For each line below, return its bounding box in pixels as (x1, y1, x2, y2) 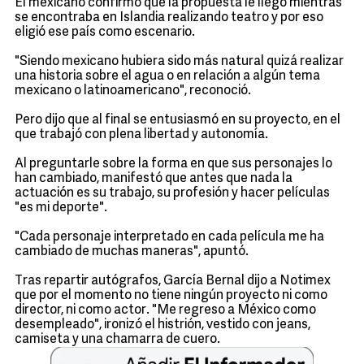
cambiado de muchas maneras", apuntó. (15, 245, 249, 258)
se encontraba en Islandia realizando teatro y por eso (15, 11, 323, 24)
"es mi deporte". (15, 201, 107, 214)
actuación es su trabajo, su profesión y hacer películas (15, 187, 330, 200)
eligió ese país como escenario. (15, 26, 195, 39)
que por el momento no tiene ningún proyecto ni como (15, 289, 327, 302)
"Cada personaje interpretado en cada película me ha (15, 231, 324, 244)
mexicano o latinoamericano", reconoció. (15, 84, 251, 97)
